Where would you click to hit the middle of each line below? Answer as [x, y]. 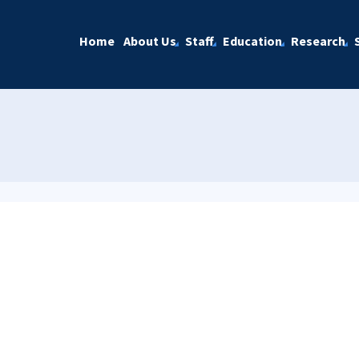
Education [252, 41]
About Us [149, 41]
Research [318, 41]
